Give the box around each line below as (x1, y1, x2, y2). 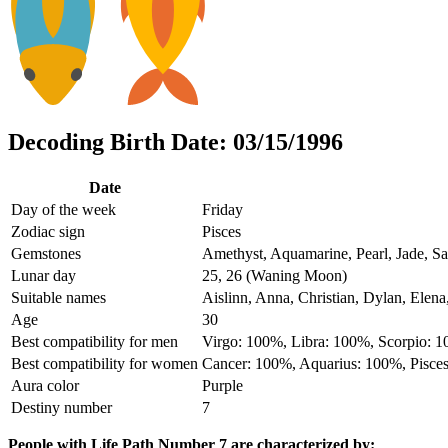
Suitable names (11, 288, 106, 306)
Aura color (11, 376, 79, 394)
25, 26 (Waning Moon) (202, 266, 347, 284)
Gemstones (11, 244, 81, 262)
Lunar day (11, 266, 76, 284)
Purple (202, 376, 243, 394)
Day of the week (11, 200, 116, 218)
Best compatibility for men (11, 332, 178, 350)
